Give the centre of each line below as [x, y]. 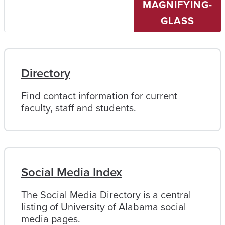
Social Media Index [72, 172]
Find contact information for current [99, 96]
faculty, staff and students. [79, 108]
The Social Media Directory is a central [106, 195]
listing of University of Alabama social [104, 207]
